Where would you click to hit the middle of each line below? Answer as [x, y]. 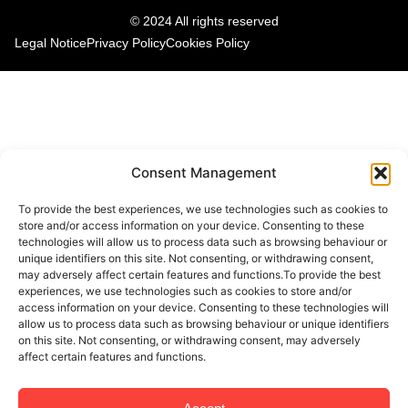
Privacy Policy [126, 43]
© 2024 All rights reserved [204, 21]
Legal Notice [51, 43]
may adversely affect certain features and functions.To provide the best [199, 275]
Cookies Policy [208, 43]
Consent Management [204, 173]
